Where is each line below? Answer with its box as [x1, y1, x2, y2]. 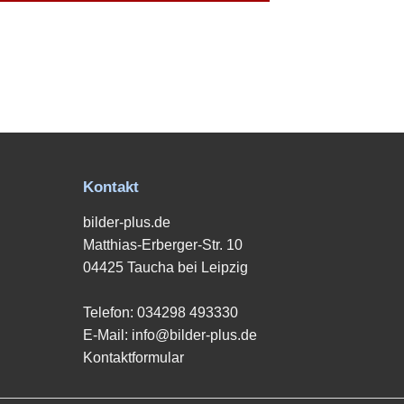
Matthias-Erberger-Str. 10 [83, 236, 243, 252]
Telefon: [83, 304, 137, 320]
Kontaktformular [83, 349, 184, 365]
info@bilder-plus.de [132, 326, 257, 343]
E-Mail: [83, 326, 132, 343]
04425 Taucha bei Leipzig [83, 259, 248, 275]
